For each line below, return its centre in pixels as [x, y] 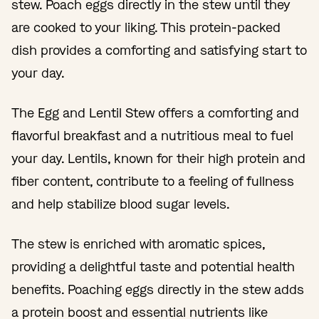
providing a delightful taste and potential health [153, 267]
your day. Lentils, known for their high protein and [158, 158]
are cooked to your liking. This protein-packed [146, 27]
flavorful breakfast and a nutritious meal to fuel [152, 136]
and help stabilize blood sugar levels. [121, 204]
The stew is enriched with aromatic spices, [138, 244]
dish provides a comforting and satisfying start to [159, 50]
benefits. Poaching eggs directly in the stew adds [158, 289]
